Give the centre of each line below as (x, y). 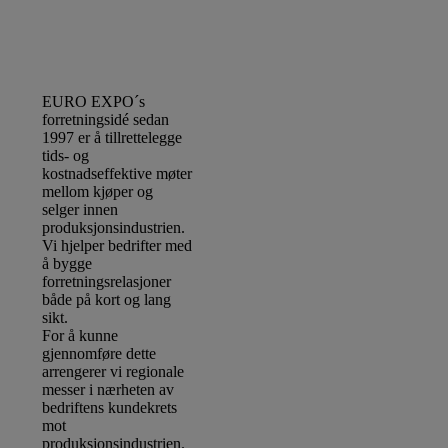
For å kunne (80, 336)
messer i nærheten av (108, 390)
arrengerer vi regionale (113, 372)
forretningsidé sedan (106, 120)
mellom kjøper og (98, 192)
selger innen (80, 210)
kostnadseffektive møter (117, 174)
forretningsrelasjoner (107, 282)
